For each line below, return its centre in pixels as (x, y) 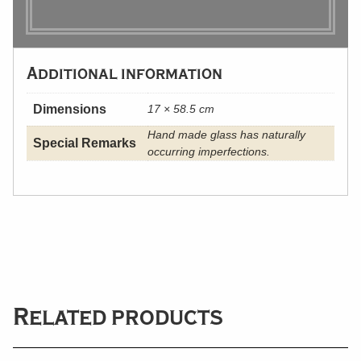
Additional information (124, 73)
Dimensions (70, 109)
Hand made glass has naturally (226, 135)
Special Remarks (85, 143)
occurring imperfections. (209, 151)
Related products (118, 316)
